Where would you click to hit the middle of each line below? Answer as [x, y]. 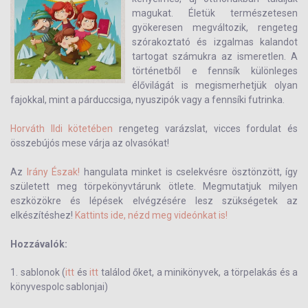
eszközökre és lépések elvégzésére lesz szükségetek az [154, 201]
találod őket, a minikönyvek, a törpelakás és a [198, 272]
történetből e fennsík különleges [215, 71]
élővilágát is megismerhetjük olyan [215, 85]
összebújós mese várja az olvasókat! [90, 143]
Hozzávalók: [39, 244]
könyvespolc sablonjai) [59, 287]
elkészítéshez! [43, 215]
